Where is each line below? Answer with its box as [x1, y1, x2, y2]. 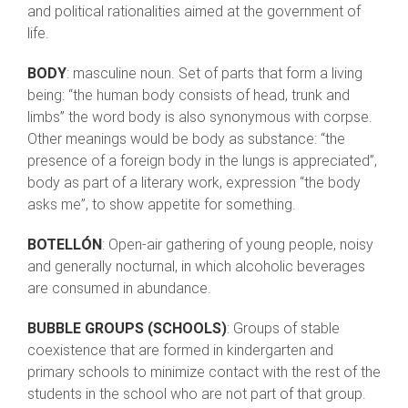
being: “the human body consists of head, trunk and [27, 87, 350, 105]
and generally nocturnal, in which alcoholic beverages [27, 258, 365, 276]
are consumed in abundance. [27, 280, 211, 298]
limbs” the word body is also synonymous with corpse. [27, 108, 372, 127]
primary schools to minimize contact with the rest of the [27, 363, 381, 382]
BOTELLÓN [27, 236, 102, 254]
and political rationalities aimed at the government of [27, 3, 361, 21]
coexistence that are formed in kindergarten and [27, 342, 333, 360]
